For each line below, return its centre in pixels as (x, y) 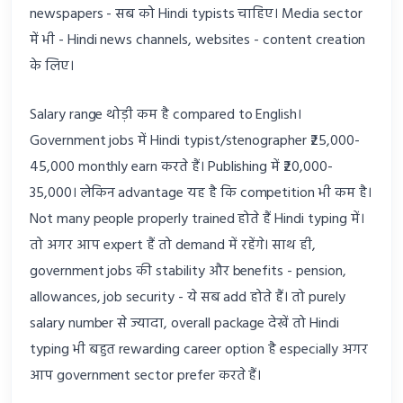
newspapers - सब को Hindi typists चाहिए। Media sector (196, 14)
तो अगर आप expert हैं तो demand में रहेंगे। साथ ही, (173, 245)
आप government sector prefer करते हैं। (146, 376)
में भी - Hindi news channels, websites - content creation (198, 40)
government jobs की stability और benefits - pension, (188, 271)
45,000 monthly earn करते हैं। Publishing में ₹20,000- (181, 167)
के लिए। (52, 66)
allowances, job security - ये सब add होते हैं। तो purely (188, 297)
